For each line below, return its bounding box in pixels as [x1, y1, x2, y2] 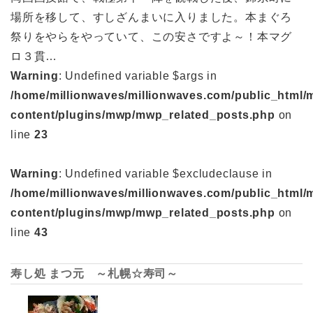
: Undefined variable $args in [58, 69, 217, 82]
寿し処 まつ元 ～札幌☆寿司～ [10, 267, 178, 279]
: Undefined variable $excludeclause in [58, 167, 273, 180]
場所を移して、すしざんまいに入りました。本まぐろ [10, 10, 293, 23]
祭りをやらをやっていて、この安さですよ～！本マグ [10, 30, 293, 43]
